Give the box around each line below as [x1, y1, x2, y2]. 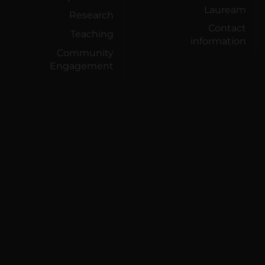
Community [57, 47, 114, 59]
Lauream [204, 4, 246, 15]
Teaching [70, 28, 114, 40]
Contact [208, 22, 246, 34]
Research [69, 9, 114, 21]
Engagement [50, 60, 114, 72]
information [190, 35, 246, 47]
